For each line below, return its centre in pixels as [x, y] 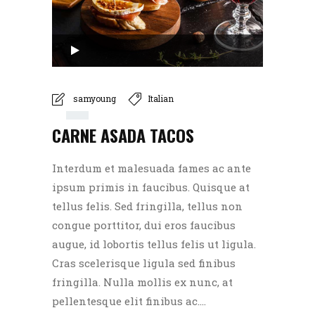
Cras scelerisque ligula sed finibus [144, 263]
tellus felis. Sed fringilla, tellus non [147, 206]
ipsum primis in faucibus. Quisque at [151, 187]
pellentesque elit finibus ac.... [129, 301]
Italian [161, 99]
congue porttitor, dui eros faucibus [144, 225]
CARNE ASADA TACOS [123, 135]
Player [69, 62]
